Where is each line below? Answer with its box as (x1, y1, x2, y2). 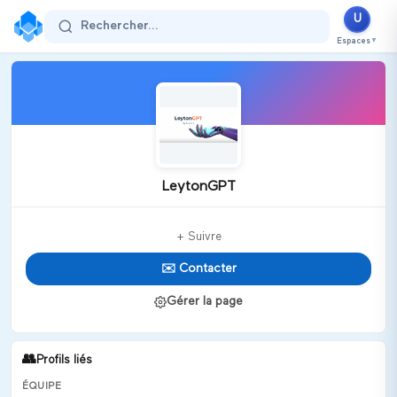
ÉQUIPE (22, 381, 61, 391)
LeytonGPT (161, 180, 236, 194)
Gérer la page (167, 295, 243, 307)
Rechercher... (81, 19, 159, 32)
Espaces (337, 36, 370, 45)
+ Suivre (175, 231, 222, 243)
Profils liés (36, 354, 92, 366)
